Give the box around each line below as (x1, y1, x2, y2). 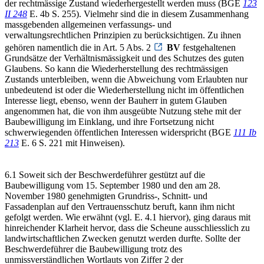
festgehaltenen (180, 42, 236, 52)
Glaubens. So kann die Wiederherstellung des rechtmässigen (5, 63, 228, 74)
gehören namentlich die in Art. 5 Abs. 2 (5, 42, 153, 52)
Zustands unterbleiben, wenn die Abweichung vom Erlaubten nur (5, 74, 247, 84)
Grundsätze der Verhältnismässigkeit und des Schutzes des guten (5, 52, 244, 63)
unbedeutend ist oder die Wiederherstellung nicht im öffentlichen (5, 84, 244, 95)
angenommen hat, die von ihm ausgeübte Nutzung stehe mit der (5, 105, 241, 116)
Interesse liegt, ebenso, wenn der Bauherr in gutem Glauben (5, 95, 227, 105)
